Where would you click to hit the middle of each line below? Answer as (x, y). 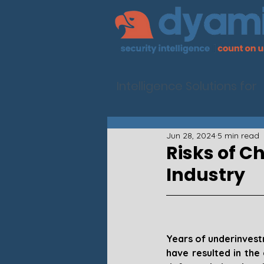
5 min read (238, 135)
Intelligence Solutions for (187, 86)
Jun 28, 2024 (191, 135)
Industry (206, 175)
